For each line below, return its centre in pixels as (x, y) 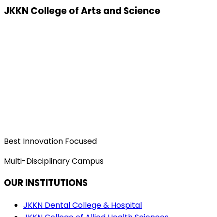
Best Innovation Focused (50, 141)
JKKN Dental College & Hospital (83, 205)
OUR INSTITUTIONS (46, 183)
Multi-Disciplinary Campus (54, 161)
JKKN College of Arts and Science (82, 11)
